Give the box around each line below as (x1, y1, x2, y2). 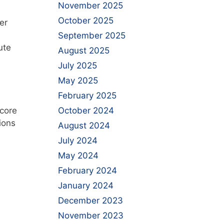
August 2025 (58, 45, 109, 55)
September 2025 (58, 30, 125, 40)
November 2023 (58, 210, 123, 220)
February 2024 (58, 165, 117, 175)
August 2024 (58, 120, 110, 130)
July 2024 (58, 135, 97, 145)
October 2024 (58, 105, 114, 115)
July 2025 (58, 60, 97, 70)
